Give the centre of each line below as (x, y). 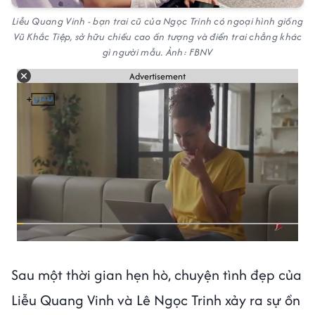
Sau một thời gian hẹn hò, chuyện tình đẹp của (156, 275)
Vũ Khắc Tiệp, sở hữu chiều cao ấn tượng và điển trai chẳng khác (157, 37)
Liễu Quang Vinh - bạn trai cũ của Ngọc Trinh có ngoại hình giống (157, 21)
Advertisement (157, 76)
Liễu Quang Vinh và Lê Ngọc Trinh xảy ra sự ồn (156, 300)
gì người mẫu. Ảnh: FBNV (157, 52)
